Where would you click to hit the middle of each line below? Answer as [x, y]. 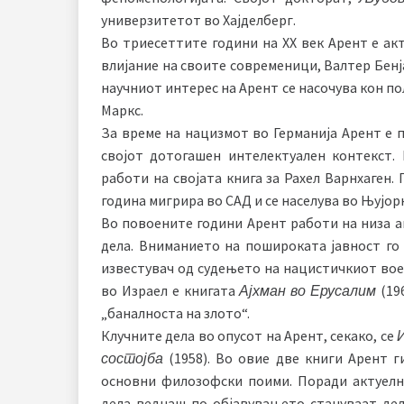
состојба [132, 358]
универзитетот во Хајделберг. [198, 19]
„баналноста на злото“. [175, 312]
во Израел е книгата [170, 290]
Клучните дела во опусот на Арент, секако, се [249, 335]
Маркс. [122, 110]
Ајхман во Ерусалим [308, 290]
